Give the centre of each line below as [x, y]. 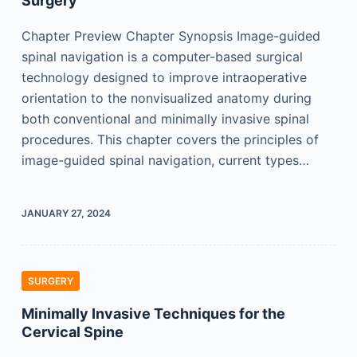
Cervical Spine [72, 332]
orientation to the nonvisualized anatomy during [166, 98]
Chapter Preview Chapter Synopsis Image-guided [171, 36]
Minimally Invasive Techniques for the [153, 314]
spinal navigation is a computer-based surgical [162, 57]
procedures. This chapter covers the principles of [170, 139]
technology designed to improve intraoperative [164, 77]
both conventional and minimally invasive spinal [165, 119]
